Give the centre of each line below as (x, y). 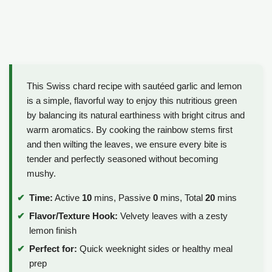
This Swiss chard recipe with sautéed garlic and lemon (134, 86)
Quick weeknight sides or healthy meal (155, 248)
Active (67, 198)
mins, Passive (122, 198)
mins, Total (182, 198)
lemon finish (53, 230)
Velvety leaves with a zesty (173, 216)
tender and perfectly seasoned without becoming (122, 159)
